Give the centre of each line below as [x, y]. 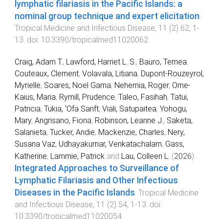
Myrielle [28, 86]
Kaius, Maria [35, 97]
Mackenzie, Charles [131, 132]
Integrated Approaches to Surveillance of [97, 168]
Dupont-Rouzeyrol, [172, 74]
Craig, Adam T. [39, 62]
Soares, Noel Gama [77, 86]
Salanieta [31, 132]
